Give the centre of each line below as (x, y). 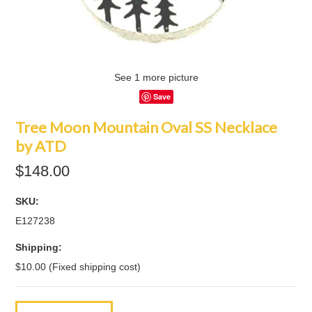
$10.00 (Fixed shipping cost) (78, 267)
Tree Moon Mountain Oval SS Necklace (147, 127)
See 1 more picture (156, 77)
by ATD (41, 146)
